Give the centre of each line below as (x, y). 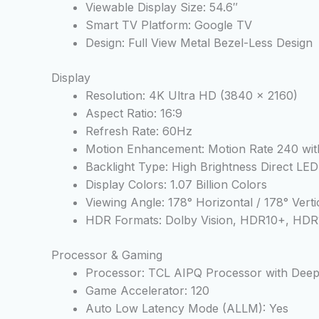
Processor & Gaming (107, 255)
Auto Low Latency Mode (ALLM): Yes (187, 309)
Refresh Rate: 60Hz (139, 131)
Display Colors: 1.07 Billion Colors (176, 185)
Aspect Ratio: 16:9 (134, 114)
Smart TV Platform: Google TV (169, 25)
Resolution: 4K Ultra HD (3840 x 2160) (192, 96)
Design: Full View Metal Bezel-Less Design (199, 43)
